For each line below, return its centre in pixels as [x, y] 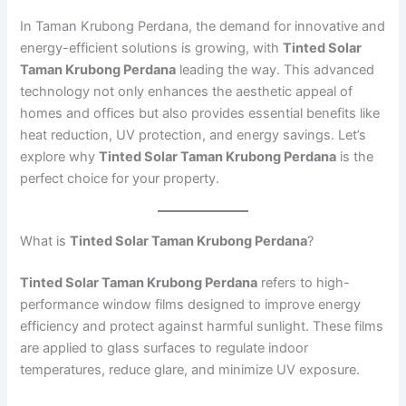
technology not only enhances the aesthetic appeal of [187, 91]
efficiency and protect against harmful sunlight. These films [202, 327]
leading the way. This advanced [275, 69]
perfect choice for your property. [120, 178]
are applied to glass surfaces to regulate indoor [164, 348]
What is [45, 242]
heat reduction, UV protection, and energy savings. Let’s [193, 135]
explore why [60, 156]
